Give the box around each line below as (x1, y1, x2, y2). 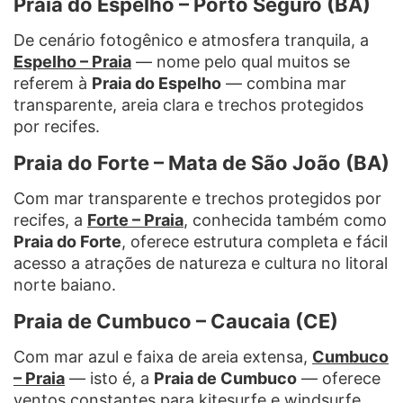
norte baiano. (13, 274, 116, 294)
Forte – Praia (87, 210, 184, 229)
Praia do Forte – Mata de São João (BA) (13, 150, 390, 175)
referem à (13, 73, 92, 93)
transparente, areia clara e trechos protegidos (13, 94, 363, 114)
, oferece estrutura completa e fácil (121, 231, 388, 251)
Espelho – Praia (13, 51, 131, 71)
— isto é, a (65, 368, 154, 388)
